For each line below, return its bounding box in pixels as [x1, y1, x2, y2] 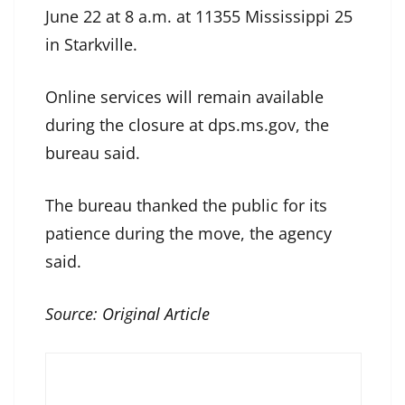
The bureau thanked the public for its [45, 194, 327, 217]
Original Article [102, 303, 210, 325]
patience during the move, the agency [45, 222, 332, 245]
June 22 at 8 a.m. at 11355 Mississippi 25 [45, 5, 353, 28]
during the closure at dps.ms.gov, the [45, 114, 329, 137]
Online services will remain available [45, 86, 324, 108]
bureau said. [45, 142, 140, 165]
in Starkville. [45, 33, 137, 56]
